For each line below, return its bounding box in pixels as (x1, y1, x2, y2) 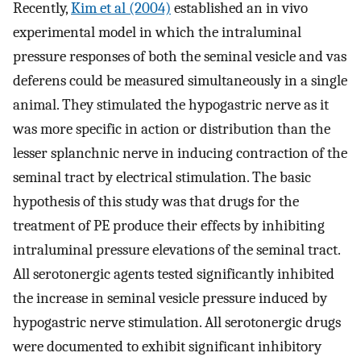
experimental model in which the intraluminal (13, 23, 301, 41)
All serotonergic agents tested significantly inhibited (13, 264, 334, 283)
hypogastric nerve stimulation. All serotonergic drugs (13, 313, 341, 331)
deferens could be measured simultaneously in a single (13, 71, 347, 89)
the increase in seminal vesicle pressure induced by (13, 288, 327, 307)
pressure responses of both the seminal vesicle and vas (13, 47, 346, 65)
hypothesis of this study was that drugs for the (13, 192, 299, 210)
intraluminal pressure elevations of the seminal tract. (13, 240, 340, 259)
